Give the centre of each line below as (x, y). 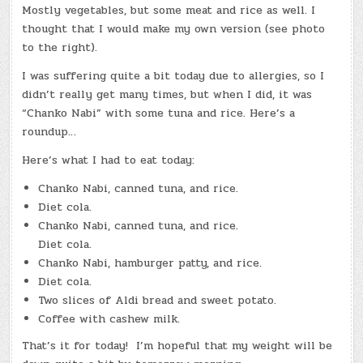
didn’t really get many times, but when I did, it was (167, 94)
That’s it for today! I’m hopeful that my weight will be (177, 345)
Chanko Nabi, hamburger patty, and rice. (150, 263)
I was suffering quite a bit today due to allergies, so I (173, 75)
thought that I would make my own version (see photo (174, 28)
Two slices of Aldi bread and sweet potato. (158, 300)
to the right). (60, 47)
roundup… (49, 131)
